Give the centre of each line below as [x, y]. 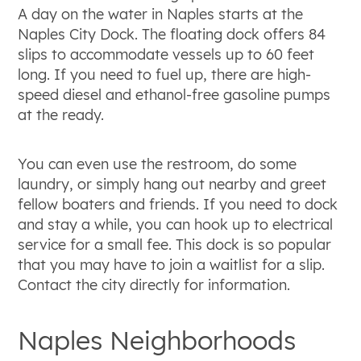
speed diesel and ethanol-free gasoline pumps [174, 94]
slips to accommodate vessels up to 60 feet [166, 54]
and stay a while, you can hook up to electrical [176, 224]
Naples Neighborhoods [157, 340]
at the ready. [61, 114]
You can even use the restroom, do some [158, 164]
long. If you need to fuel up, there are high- [165, 74]
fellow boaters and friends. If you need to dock [178, 204]
